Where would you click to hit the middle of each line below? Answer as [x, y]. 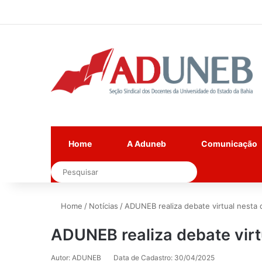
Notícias [104, 206]
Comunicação [229, 143]
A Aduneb [146, 143]
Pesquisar [210, 171]
